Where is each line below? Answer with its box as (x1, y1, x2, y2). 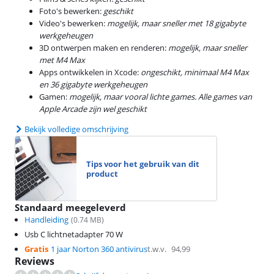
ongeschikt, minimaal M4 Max (141, 67, 249, 78)
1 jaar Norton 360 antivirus (51, 243, 147, 254)
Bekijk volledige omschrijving (24, 124, 128, 135)
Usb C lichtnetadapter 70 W (24, 229, 123, 240)
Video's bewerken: (39, 18, 107, 29)
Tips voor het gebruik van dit (86, 158, 199, 169)
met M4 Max (39, 54, 85, 65)
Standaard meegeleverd (15, 201, 126, 213)
